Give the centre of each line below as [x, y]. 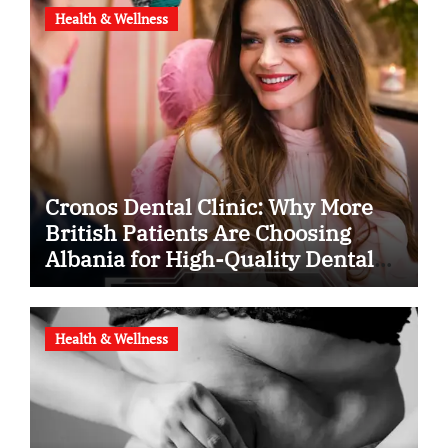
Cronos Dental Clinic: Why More [208, 206]
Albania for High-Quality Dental [209, 258]
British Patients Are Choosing [197, 232]
